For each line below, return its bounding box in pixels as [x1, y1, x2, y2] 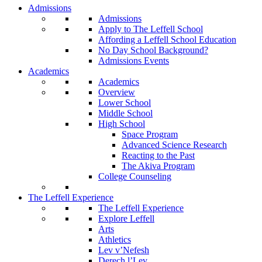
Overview [98, 87, 135, 97]
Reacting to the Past [122, 150, 195, 160]
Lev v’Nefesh [98, 244, 149, 255]
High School [98, 118, 145, 129]
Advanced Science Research [122, 139, 227, 150]
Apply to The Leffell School [98, 23, 203, 34]
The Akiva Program [122, 160, 195, 171]
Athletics [98, 234, 131, 244]
